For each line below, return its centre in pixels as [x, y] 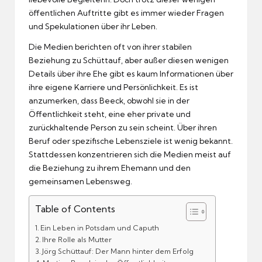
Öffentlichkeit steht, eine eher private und [110, 114]
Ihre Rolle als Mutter [77, 239]
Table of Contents [75, 208]
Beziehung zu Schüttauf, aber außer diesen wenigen [129, 60]
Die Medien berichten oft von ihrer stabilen [110, 46]
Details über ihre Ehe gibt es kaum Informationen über [131, 73]
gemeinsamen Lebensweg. [80, 181]
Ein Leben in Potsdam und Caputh [100, 227]
